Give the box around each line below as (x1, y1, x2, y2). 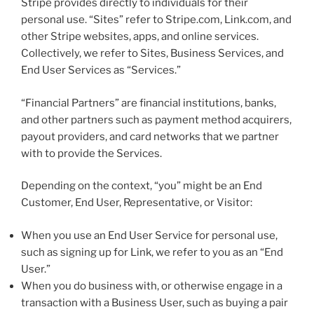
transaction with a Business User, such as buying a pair (21, 296, 288, 309)
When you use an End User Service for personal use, (21, 228, 278, 242)
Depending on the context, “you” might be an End (21, 179, 262, 193)
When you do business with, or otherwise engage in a (21, 279, 282, 292)
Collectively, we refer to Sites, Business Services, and (21, 47, 284, 60)
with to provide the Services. (21, 146, 162, 160)
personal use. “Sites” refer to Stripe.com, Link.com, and (21, 13, 292, 27)
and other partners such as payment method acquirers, (21, 113, 292, 126)
